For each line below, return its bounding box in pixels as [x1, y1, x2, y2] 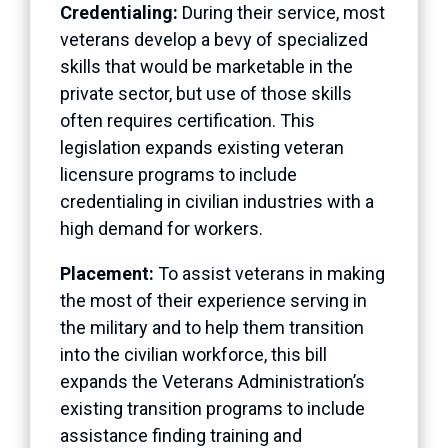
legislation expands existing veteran [60, 136, 344, 158]
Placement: [60, 262, 154, 284]
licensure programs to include [60, 163, 297, 185]
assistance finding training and [60, 424, 302, 446]
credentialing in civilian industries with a [60, 190, 374, 212]
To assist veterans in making [154, 262, 385, 284]
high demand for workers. [60, 217, 263, 239]
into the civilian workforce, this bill [60, 343, 327, 365]
